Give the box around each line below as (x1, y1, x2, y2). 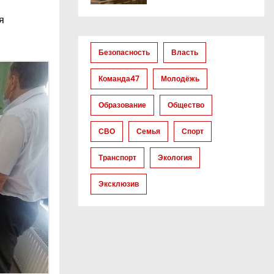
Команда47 (98, 73, 139, 84)
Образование (98, 100, 146, 111)
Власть (171, 47, 198, 58)
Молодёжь (161, 73, 199, 84)
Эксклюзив (98, 179, 139, 190)
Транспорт (98, 152, 136, 163)
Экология (158, 152, 192, 163)
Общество (168, 100, 204, 111)
